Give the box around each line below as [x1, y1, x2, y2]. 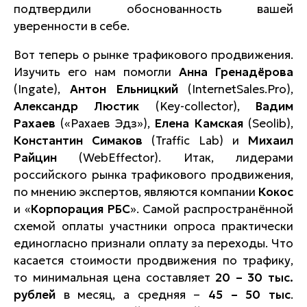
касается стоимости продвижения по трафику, [14, 253, 293, 268]
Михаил [248, 133, 293, 148]
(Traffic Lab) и [143, 133, 248, 148]
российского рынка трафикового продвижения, [14, 167, 293, 182]
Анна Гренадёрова [179, 64, 293, 79]
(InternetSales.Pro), [177, 82, 294, 97]
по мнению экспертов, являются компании [14, 184, 258, 199]
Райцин [14, 150, 57, 165]
